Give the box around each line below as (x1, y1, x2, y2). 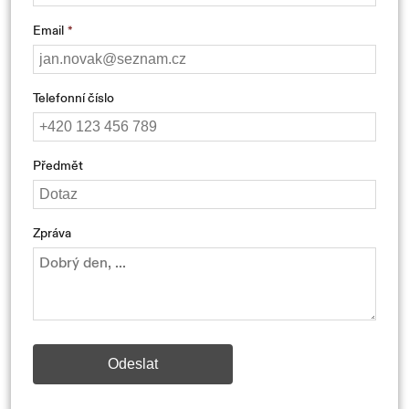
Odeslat (108, 355, 158, 372)
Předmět (33, 157, 83, 173)
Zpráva (33, 225, 71, 241)
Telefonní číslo (33, 89, 114, 106)
